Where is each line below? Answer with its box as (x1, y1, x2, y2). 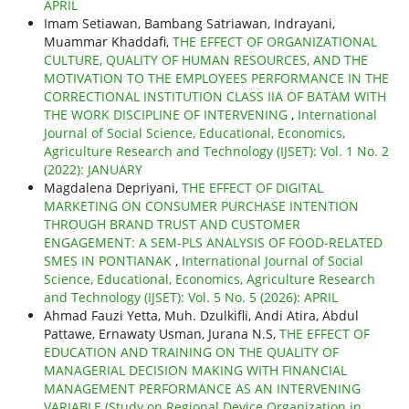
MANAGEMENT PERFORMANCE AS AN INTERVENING (43, 380, 361, 398)
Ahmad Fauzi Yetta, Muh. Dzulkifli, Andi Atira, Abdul (43, 307, 359, 325)
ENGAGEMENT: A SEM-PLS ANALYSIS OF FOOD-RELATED (43, 234, 383, 252)
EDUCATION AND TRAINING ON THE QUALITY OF (43, 343, 339, 362)
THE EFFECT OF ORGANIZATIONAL (172, 33, 377, 51)
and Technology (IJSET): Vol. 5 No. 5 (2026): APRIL (43, 288, 338, 307)
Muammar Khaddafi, (43, 33, 173, 51)
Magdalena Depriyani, (43, 179, 182, 197)
